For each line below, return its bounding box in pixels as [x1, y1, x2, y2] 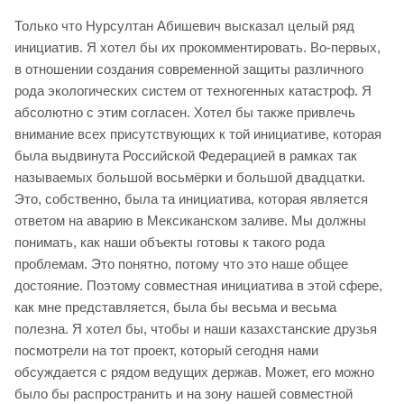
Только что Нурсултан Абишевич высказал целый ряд [14, 17, 354, 33]
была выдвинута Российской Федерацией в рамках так [14, 147, 357, 163]
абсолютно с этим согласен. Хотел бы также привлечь [14, 104, 355, 120]
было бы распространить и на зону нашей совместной [14, 385, 353, 401]
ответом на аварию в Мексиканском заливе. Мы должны [14, 212, 366, 228]
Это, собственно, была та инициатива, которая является [14, 190, 368, 207]
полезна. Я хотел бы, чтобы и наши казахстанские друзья [14, 320, 377, 336]
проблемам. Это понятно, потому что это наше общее [14, 255, 348, 271]
